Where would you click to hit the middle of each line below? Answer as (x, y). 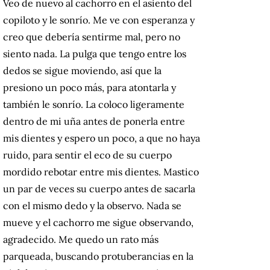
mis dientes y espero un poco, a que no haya (102, 138)
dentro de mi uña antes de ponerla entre (94, 121)
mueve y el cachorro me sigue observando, (98, 223)
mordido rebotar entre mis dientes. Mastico (101, 172)
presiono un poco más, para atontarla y (89, 88)
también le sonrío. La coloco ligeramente (94, 105)
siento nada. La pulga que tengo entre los (95, 54)
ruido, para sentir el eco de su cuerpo (87, 155)
